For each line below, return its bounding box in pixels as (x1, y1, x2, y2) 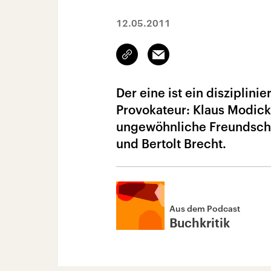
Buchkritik (169, 218, 230, 230)
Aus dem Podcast (169, 203, 240, 214)
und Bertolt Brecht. (116, 136, 226, 151)
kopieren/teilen (127, 55, 184, 65)
